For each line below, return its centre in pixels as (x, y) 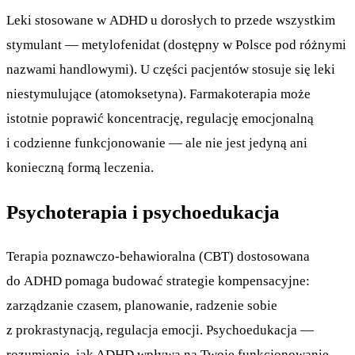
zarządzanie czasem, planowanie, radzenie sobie (142, 306)
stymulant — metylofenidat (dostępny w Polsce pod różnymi (176, 44)
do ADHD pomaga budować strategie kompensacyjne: (158, 281)
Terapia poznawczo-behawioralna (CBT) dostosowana (158, 257)
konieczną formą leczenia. (80, 167)
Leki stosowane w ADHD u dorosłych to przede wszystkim (171, 20)
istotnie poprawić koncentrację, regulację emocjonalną (160, 118)
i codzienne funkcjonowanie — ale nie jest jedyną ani (157, 143)
